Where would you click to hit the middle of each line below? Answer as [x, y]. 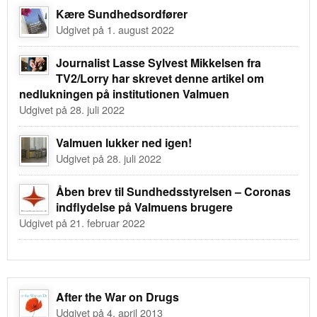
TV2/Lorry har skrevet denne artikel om [160, 78]
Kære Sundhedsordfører [122, 13]
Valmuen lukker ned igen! [124, 142]
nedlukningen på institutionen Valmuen [124, 93]
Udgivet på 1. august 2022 [115, 29]
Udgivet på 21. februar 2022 [82, 222]
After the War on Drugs [117, 296]
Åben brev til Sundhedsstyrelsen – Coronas [173, 191]
